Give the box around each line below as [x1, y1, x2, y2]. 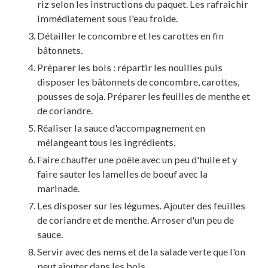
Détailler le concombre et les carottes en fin [37, 29, 224, 41]
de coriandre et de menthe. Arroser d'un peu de [37, 214, 234, 226]
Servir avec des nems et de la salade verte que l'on [37, 245, 245, 257]
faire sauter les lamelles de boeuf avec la [37, 167, 208, 179]
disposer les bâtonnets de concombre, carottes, [37, 75, 239, 87]
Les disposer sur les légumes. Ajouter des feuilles [37, 199, 245, 211]
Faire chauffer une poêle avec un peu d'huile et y [37, 153, 237, 165]
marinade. [37, 182, 80, 194]
